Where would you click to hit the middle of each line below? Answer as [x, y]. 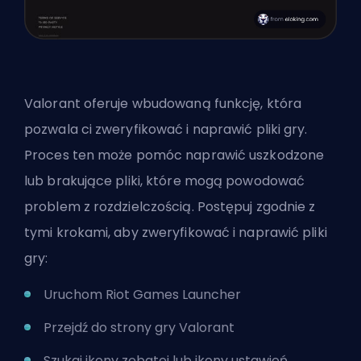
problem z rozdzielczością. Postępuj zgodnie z [170, 206]
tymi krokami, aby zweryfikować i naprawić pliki [176, 232]
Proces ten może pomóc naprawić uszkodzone [174, 155]
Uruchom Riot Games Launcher [142, 294]
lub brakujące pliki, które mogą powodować [165, 180]
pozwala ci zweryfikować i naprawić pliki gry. [166, 129]
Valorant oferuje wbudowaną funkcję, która [163, 103]
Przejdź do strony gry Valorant [139, 327]
